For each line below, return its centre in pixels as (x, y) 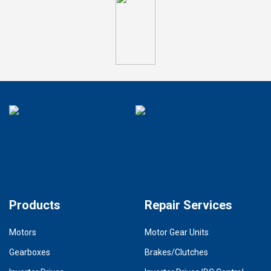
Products (35, 205)
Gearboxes (30, 252)
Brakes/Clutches (176, 252)
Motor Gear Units (177, 232)
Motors (23, 232)
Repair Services (188, 205)
